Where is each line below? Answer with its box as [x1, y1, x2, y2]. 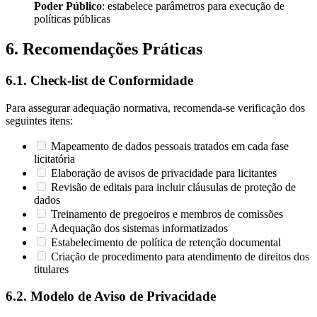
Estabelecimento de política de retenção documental [51, 236, 281, 248]
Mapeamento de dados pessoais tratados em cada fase [51, 139, 289, 152]
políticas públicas [34, 13, 110, 25]
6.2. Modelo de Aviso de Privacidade [6, 289, 216, 304]
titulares [34, 263, 69, 275]
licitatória [34, 152, 75, 165]
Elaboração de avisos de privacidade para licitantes [51, 166, 277, 179]
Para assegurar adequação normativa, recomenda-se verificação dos [6, 101, 305, 114]
